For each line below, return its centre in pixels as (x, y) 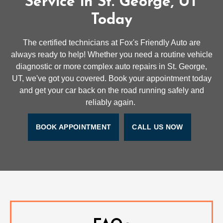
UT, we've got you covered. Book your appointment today (111, 79)
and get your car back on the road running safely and (111, 91)
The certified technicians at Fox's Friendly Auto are (111, 43)
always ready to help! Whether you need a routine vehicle (111, 55)
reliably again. (111, 103)
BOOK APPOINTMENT (73, 127)
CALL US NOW (158, 127)
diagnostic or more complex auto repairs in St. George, (111, 67)
